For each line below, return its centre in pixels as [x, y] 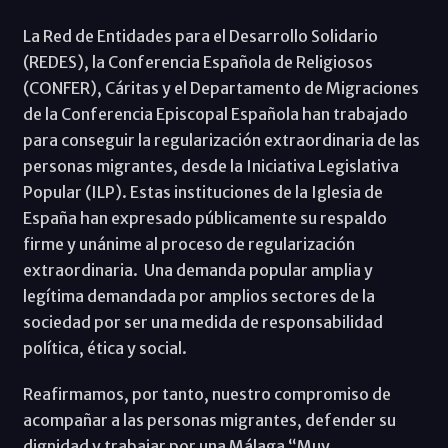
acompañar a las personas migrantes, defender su [209, 419]
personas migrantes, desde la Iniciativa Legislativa [210, 165]
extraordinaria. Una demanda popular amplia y [197, 269]
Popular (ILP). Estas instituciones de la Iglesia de [202, 191]
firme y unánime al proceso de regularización [188, 243]
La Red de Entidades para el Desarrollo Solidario [200, 35]
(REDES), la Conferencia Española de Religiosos [197, 61]
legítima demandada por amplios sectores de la [198, 295]
